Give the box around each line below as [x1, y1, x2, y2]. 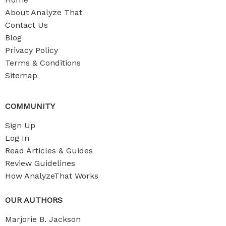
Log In [5, 133, 29, 143]
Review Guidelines [5, 158, 75, 168]
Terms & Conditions [5, 58, 81, 68]
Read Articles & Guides [5, 146, 93, 155]
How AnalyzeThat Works [5, 171, 98, 181]
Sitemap [5, 70, 37, 80]
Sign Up [5, 121, 35, 130]
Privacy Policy [5, 45, 58, 55]
